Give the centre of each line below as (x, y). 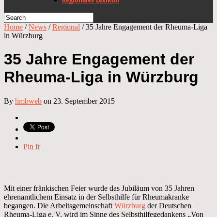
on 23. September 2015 (78, 101)
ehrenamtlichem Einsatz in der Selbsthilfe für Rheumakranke (96, 197)
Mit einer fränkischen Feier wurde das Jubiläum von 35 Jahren (99, 188)
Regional (66, 27)
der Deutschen (168, 205)
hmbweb (28, 101)
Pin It (31, 146)
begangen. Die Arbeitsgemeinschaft (59, 205)
